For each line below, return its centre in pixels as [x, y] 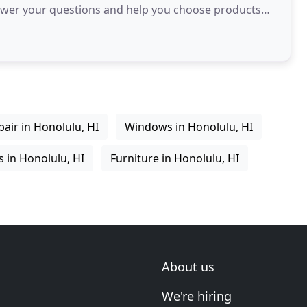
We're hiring [197, 296]
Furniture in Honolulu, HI [175, 158]
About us [188, 267]
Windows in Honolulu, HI [189, 127]
